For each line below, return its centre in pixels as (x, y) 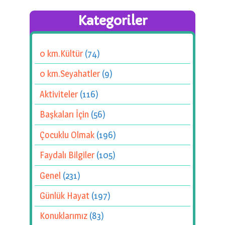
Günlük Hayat (65, 196)
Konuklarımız (64, 216)
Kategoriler (113, 21)
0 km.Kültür (61, 53)
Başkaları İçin (64, 115)
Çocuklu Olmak (67, 135)
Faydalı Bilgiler (67, 155)
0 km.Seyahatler (70, 74)
